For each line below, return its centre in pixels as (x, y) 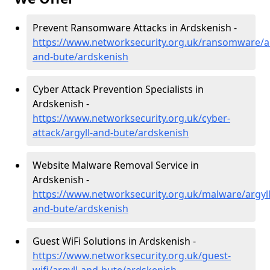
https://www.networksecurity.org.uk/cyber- (131, 118)
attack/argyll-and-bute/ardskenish (111, 133)
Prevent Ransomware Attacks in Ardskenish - (135, 28)
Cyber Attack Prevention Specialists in (118, 89)
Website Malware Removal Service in (116, 165)
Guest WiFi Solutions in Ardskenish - (114, 241)
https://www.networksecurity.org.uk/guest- (132, 256)
